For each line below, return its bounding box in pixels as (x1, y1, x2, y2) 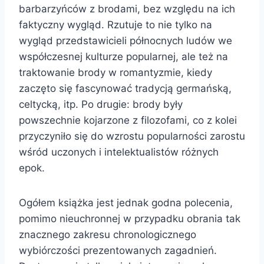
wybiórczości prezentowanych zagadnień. (19, 244, 217, 256)
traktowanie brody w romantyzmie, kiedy (19, 66, 212, 78)
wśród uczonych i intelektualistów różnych (19, 146, 219, 158)
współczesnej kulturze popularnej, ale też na (19, 50, 228, 62)
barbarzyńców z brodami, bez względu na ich (19, 2, 235, 15)
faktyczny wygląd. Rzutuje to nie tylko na (19, 18, 212, 31)
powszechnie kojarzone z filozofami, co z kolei (19, 114, 237, 126)
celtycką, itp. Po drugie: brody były (19, 98, 183, 110)
